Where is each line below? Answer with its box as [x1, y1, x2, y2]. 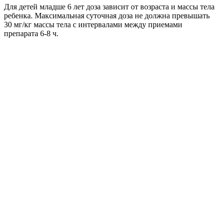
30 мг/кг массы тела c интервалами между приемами [4, 20, 182, 29]
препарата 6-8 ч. [4, 29, 58, 38]
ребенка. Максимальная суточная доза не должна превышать [4, 11, 210, 20]
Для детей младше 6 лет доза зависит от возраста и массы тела [4, 2, 215, 11]
